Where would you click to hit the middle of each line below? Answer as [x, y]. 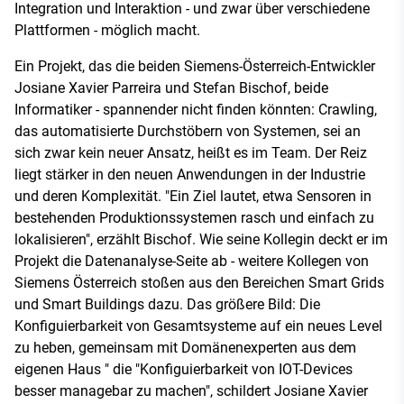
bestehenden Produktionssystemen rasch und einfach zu [194, 218]
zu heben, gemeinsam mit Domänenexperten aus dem [185, 348]
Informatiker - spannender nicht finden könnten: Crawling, [196, 110]
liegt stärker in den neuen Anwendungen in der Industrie [190, 175]
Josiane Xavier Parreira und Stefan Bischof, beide [171, 88]
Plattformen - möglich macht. [107, 31]
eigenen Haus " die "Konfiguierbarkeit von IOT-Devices [184, 370]
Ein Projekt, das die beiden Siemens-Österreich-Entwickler [195, 67]
